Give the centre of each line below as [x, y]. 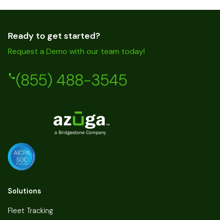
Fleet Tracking [30, 210]
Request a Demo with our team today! [76, 52]
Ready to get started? [54, 36]
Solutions [25, 191]
